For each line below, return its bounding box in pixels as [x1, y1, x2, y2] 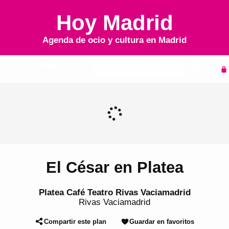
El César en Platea [45, 158, 184, 177]
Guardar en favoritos [129, 217, 194, 225]
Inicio [35, 60, 58, 70]
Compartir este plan [43, 217, 106, 225]
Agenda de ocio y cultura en [42, 35, 158, 45]
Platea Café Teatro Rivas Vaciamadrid [38, 187, 191, 197]
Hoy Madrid [56, 11, 173, 35]
